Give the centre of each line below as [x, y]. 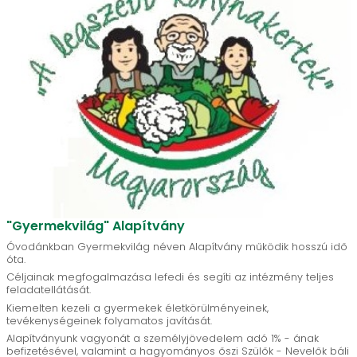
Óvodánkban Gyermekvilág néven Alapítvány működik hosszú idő [177, 246]
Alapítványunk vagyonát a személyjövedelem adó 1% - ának [163, 339]
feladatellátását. [49, 290]
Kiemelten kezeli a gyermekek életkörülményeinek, [137, 308]
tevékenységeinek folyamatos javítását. [109, 320]
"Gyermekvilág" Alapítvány [96, 226]
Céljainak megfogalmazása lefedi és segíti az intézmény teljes [170, 277]
